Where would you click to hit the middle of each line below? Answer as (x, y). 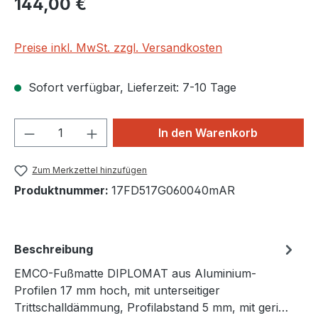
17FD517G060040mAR (173, 191)
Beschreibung (54, 250)
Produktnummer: (63, 191)
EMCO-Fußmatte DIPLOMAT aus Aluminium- (135, 274)
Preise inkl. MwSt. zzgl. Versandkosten (118, 48)
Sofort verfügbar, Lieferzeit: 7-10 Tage (131, 87)
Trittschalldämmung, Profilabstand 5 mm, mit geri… (151, 308)
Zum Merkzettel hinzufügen (90, 170)
